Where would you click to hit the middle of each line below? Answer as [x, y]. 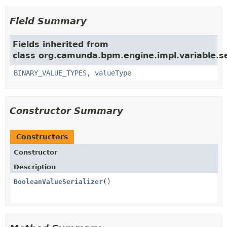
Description [35, 167]
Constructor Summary [66, 111]
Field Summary [48, 21]
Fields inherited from [61, 44]
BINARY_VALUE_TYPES [50, 73]
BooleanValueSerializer [58, 182]
